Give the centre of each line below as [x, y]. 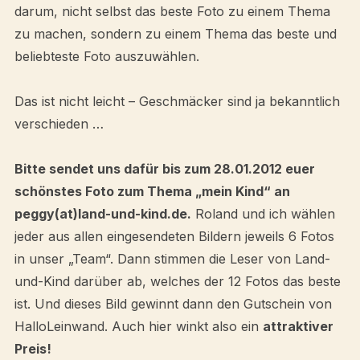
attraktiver [298, 326]
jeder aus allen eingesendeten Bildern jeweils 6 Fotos [174, 236]
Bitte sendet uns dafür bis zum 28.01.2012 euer [164, 169]
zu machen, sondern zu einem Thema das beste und [175, 34]
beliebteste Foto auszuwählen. [106, 56]
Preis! [33, 349]
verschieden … [59, 124]
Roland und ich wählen [263, 214]
